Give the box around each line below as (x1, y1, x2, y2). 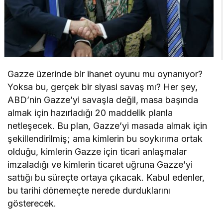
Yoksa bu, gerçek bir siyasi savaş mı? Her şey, (7, 81, 198, 92)
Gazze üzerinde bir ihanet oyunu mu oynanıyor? (7, 68, 203, 79)
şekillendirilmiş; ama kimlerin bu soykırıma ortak (7, 133, 203, 144)
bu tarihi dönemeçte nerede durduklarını (7, 185, 171, 196)
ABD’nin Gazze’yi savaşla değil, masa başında (7, 94, 199, 105)
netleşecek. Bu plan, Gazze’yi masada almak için (7, 120, 208, 131)
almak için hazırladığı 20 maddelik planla (7, 107, 173, 118)
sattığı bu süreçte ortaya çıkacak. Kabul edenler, (7, 172, 205, 183)
